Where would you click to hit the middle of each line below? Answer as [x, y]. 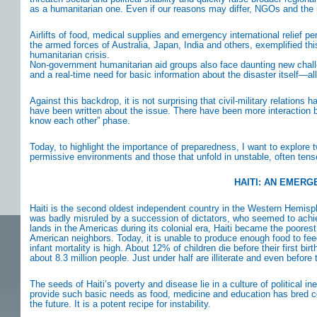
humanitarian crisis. [70, 54]
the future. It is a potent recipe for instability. [120, 304]
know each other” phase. [80, 120]
